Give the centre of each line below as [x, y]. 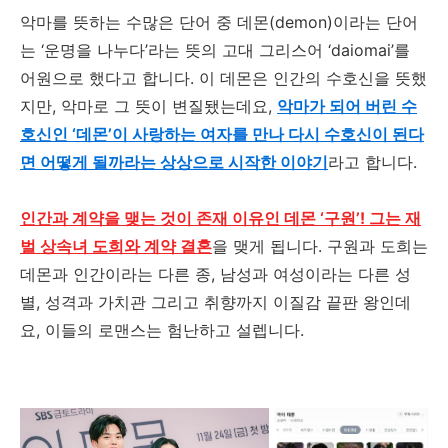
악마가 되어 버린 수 [347, 106]
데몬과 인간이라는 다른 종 [115, 274]
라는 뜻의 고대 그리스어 [238, 50]
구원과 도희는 [377, 246]
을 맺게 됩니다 [265, 246]
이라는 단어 [375, 22]
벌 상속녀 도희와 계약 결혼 [116, 246]
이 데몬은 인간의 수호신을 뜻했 [313, 78]
